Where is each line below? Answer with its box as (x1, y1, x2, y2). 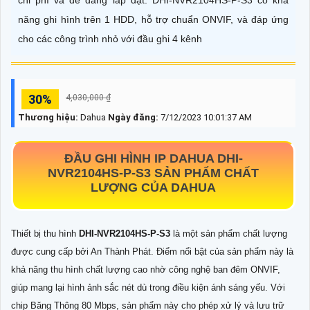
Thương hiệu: (18, 112, 78, 123)
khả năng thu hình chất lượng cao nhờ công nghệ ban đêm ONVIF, (11, 264, 280, 275)
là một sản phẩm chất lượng (173, 228, 287, 239)
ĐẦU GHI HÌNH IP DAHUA (64, 152, 217, 166)
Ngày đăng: (108, 112, 161, 123)
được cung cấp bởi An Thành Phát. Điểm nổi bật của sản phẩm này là (11, 246, 293, 257)
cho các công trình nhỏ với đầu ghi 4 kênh (18, 33, 202, 45)
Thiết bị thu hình (11, 228, 79, 239)
